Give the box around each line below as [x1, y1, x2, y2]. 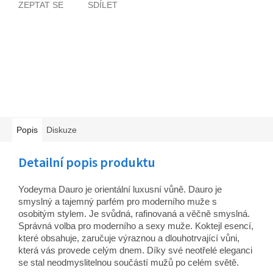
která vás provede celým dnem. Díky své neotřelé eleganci [18, 245, 252, 256]
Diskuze [46, 125, 77, 135]
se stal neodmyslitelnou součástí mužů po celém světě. [18, 257, 239, 268]
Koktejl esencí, [195, 221, 253, 232]
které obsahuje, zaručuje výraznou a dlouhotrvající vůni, [18, 233, 239, 244]
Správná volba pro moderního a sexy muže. [18, 221, 195, 232]
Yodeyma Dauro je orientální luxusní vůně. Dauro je [18, 184, 222, 195]
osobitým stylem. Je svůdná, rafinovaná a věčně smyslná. [18, 208, 250, 219]
